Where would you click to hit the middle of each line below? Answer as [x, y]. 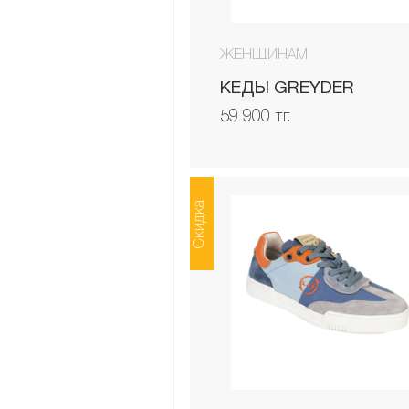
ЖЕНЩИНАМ [264, 56]
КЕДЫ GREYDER [288, 89]
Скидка [200, 224]
